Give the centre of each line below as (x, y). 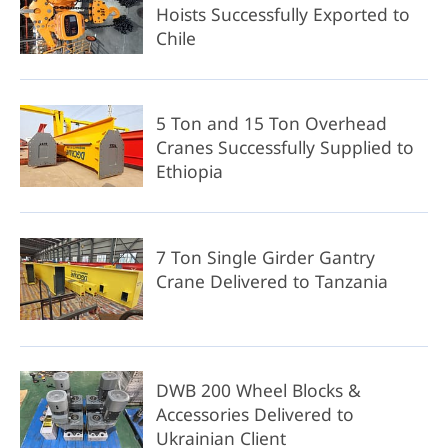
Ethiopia (189, 171)
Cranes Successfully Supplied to (284, 147)
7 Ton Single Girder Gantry (265, 256)
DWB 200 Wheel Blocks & (258, 389)
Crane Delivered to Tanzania (271, 280)
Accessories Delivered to (254, 413)
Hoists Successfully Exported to (282, 14)
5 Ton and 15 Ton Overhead (271, 123)
